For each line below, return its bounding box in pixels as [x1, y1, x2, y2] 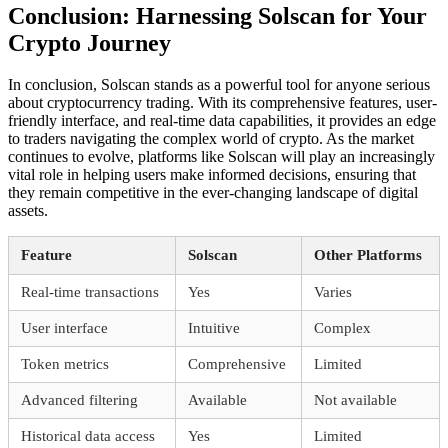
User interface [21, 320, 108, 337]
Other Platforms [314, 247, 422, 264]
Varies [314, 284, 352, 301]
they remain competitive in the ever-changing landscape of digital [8, 184, 418, 202]
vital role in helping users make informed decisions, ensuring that [8, 166, 416, 184]
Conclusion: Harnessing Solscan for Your [8, 2, 427, 29]
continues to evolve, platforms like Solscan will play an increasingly [8, 148, 435, 166]
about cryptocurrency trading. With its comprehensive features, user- [8, 94, 437, 112]
